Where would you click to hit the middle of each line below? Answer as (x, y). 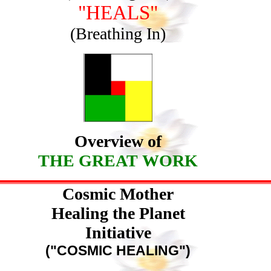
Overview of (118, 141)
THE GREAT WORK (118, 161)
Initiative (118, 233)
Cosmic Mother (118, 194)
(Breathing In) (118, 34)
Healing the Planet (118, 213)
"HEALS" (118, 12)
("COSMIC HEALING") (118, 250)
